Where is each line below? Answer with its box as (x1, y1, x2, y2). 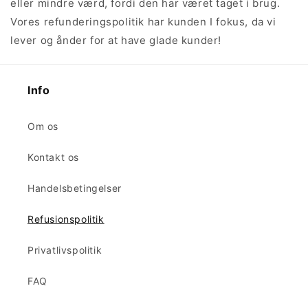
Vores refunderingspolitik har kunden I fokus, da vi (10, 15, 276, 28)
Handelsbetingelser (27, 182, 122, 195)
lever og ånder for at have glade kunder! (10, 34, 222, 47)
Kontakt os (27, 151, 79, 164)
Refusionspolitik (27, 213, 104, 225)
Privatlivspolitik (27, 244, 102, 256)
